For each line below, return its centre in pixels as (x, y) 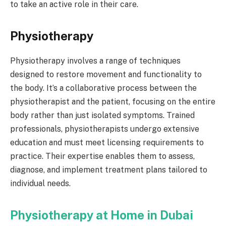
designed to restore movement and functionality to (106, 74)
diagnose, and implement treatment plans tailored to (109, 169)
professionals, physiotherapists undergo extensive (105, 129)
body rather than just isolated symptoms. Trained (102, 115)
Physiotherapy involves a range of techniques (95, 61)
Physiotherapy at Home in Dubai (102, 215)
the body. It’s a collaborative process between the (103, 88)
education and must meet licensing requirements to (107, 142)
